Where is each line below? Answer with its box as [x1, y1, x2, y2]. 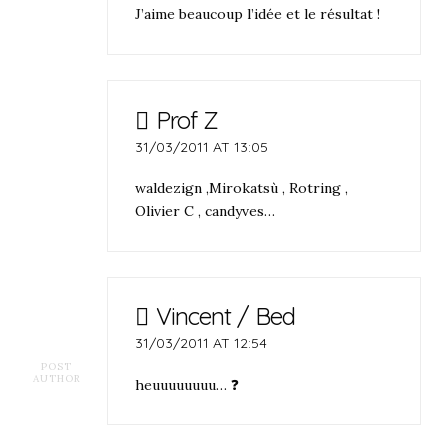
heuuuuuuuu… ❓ [135, 375, 240, 394]
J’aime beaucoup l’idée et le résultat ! [135, 5, 381, 24]
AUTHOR [32, 371, 81, 385]
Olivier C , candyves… [135, 201, 276, 220]
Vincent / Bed [155, 301, 295, 332]
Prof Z [155, 104, 218, 135]
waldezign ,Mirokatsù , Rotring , [135, 178, 349, 197]
